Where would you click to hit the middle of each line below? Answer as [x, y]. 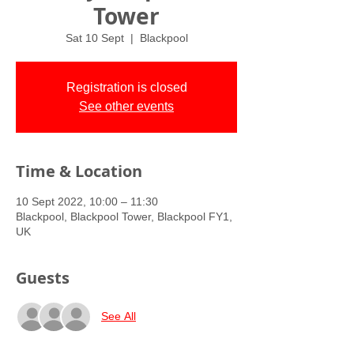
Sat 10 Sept [94, 38]
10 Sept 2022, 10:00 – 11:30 [87, 201]
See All [119, 316]
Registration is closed [126, 87]
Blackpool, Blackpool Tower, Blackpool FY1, [124, 216]
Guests [43, 277]
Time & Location [79, 171]
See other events [126, 106]
